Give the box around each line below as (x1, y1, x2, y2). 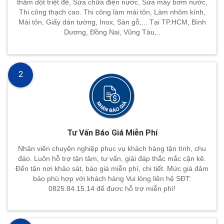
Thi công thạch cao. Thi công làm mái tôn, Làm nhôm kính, (18, 8, 205, 16)
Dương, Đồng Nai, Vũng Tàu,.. (63, 28, 160, 36)
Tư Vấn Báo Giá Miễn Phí (66, 127, 157, 137)
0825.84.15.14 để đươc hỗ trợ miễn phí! (48, 184, 175, 192)
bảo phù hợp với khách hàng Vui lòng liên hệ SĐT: (33, 174, 191, 182)
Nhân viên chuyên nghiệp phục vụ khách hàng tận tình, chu (18, 144, 206, 152)
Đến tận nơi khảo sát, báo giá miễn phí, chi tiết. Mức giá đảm (15, 164, 208, 172)
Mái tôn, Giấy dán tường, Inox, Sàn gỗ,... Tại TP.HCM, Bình (18, 18, 206, 26)
